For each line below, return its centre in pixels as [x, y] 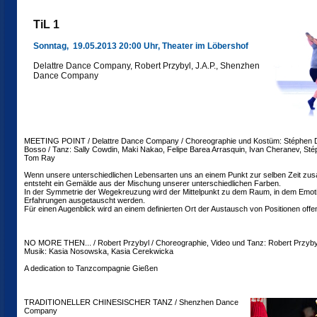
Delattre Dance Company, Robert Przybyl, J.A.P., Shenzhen [146, 66]
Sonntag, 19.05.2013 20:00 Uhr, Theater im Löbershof [141, 46]
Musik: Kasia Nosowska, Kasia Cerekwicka [99, 251]
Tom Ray [40, 158]
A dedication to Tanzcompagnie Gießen [91, 268]
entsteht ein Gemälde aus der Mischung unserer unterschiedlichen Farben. [152, 183]
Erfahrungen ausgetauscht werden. [85, 200]
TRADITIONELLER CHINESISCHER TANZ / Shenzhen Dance [131, 302]
